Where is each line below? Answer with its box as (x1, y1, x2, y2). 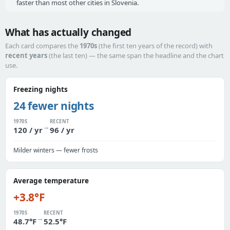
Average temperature (13, 176, 89, 185)
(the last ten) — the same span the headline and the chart (47, 51, 224, 60)
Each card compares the (5, 41, 80, 50)
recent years (5, 51, 47, 60)
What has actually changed (5, 26, 132, 39)
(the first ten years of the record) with (97, 41, 213, 50)
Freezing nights (13, 85, 68, 94)
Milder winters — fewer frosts (13, 146, 98, 155)
